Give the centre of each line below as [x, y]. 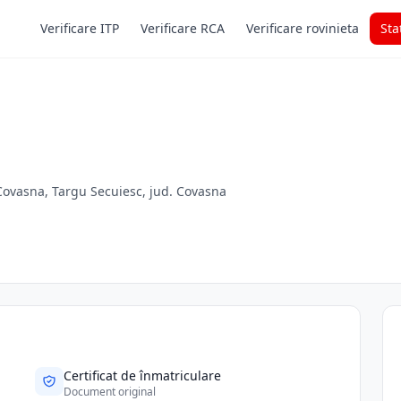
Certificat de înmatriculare [143, 375]
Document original [110, 392]
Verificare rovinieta [303, 28]
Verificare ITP [80, 28]
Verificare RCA [183, 28]
